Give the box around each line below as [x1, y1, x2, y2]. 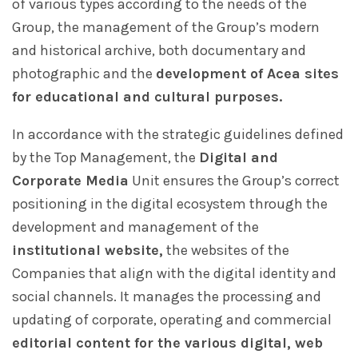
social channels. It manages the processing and [12, 288, 321, 306]
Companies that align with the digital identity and [12, 265, 336, 283]
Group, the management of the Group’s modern [12, 18, 320, 37]
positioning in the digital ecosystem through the [12, 195, 328, 213]
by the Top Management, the [12, 149, 199, 167]
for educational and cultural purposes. [12, 88, 282, 106]
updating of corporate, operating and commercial [12, 311, 332, 329]
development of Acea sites [156, 65, 339, 83]
